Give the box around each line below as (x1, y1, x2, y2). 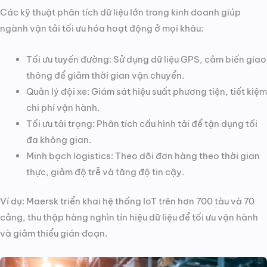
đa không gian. (26, 134, 91, 146)
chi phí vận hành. (26, 102, 100, 114)
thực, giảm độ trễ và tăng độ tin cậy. (26, 166, 184, 178)
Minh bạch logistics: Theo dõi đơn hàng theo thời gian (26, 150, 260, 162)
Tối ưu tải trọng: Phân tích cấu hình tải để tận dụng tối (26, 118, 257, 130)
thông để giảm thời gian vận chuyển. (26, 70, 184, 82)
